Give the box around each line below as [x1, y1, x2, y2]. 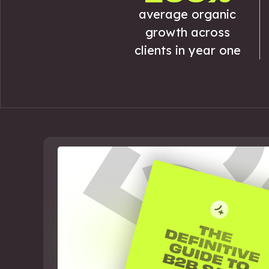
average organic [139, 7, 236, 22]
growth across [145, 25, 230, 40]
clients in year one [134, 43, 241, 58]
